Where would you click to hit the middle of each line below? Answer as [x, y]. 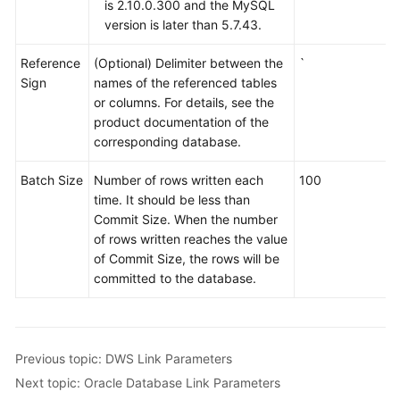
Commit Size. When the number [186, 219]
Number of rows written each [179, 180]
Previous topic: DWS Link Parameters [124, 358]
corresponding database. [167, 142]
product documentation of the [181, 122]
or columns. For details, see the [184, 102]
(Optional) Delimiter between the [188, 63]
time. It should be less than [172, 200]
